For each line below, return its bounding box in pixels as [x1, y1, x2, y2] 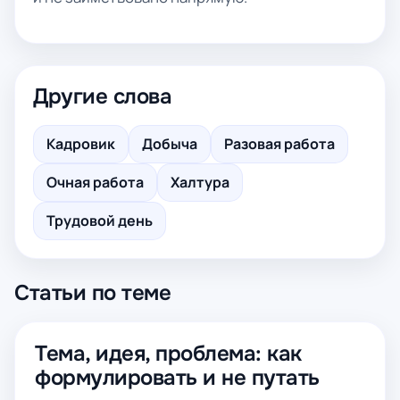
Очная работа [46, 172, 144, 192]
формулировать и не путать [35, 364, 320, 391]
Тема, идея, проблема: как [35, 340, 303, 367]
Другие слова [33, 83, 172, 110]
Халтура [171, 172, 229, 192]
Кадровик [46, 134, 115, 154]
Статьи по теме [14, 279, 171, 306]
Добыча [142, 134, 197, 154]
